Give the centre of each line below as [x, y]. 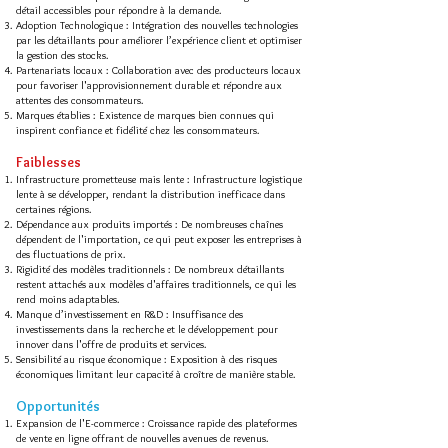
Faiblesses [48, 162]
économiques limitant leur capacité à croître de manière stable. [156, 374]
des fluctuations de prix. [71, 254]
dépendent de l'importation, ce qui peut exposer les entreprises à [159, 239]
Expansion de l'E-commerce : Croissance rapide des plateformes [156, 423]
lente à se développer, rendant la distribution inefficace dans [150, 194]
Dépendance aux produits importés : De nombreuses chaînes [149, 224]
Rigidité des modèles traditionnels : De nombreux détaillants [150, 269]
